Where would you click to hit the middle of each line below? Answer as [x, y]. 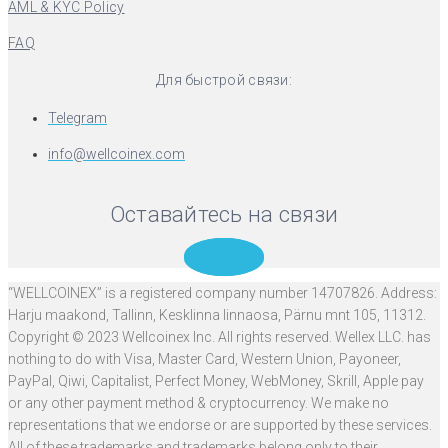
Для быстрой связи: [224, 79]
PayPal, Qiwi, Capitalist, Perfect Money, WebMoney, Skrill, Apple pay [216, 380]
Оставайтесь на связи [224, 214]
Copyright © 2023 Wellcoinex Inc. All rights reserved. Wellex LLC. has [219, 336]
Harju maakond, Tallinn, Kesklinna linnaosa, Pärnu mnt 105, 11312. [217, 314]
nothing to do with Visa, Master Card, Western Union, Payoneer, [204, 358]
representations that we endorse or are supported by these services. [220, 424]
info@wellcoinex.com [116, 153]
